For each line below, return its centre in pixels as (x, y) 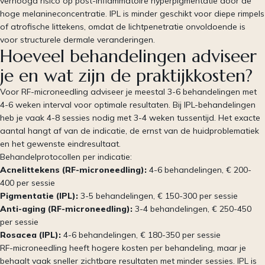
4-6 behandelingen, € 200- (199, 169)
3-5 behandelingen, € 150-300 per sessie (158, 195)
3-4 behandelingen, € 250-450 (192, 209)
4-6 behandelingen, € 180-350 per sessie (141, 235)
